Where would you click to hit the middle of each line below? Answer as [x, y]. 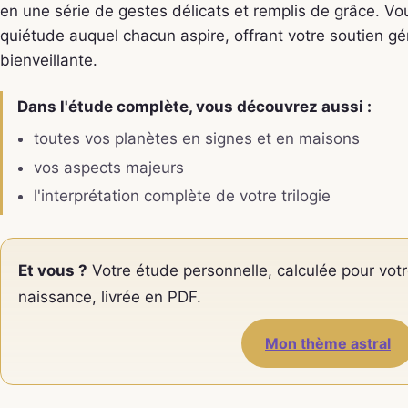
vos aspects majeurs [108, 167]
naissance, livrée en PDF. [110, 296]
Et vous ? [53, 270]
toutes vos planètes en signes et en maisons [196, 139]
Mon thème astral [328, 344]
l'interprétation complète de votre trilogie [182, 195]
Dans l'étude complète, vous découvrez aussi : [194, 106]
